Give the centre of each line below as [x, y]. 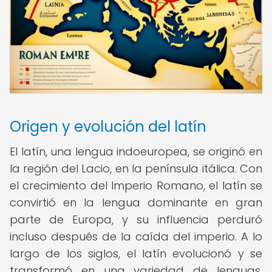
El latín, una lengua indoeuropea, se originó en [136, 151]
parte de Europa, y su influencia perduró [136, 219]
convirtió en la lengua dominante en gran [136, 202]
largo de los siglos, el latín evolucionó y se [136, 253]
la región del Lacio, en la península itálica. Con [136, 168]
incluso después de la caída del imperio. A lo [136, 236]
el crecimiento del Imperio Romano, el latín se [136, 185]
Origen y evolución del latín [108, 127]
